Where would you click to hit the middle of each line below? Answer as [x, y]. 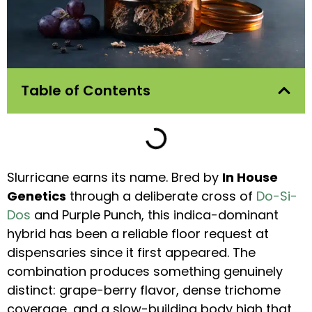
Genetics [37, 196]
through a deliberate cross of [161, 196]
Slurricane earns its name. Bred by [115, 178]
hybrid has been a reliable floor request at [138, 234]
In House [250, 178]
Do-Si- [277, 196]
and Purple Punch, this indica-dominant [155, 215]
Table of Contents [86, 91]
